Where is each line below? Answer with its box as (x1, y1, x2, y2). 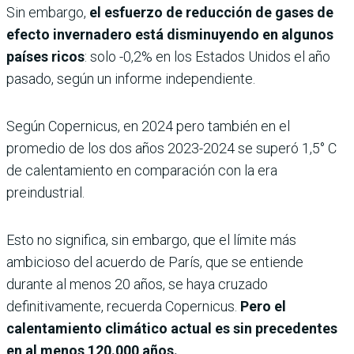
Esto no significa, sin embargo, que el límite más (6, 231, 296, 248)
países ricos (6, 47, 85, 65)
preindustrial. (6, 183, 85, 201)
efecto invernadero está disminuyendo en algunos (6, 25, 333, 43)
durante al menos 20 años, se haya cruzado (6, 275, 268, 292)
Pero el (240, 297, 286, 314)
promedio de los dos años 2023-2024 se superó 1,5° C (6, 139, 337, 156)
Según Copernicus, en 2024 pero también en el (6, 117, 290, 134)
